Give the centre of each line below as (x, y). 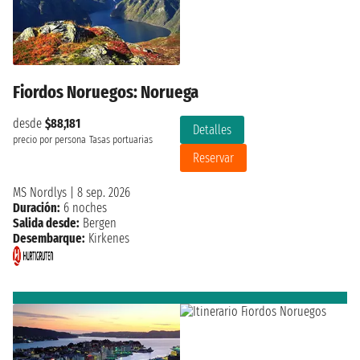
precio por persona (49, 140)
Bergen (100, 223)
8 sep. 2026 (104, 193)
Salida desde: (46, 223)
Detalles (212, 130)
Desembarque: (49, 239)
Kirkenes (107, 239)
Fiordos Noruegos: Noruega (106, 92)
